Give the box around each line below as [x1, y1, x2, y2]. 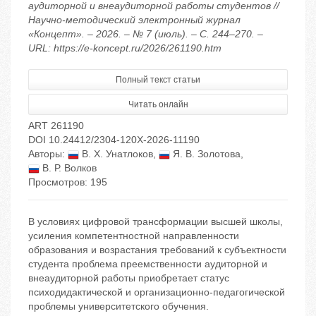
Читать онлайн [128, 99, 188, 110]
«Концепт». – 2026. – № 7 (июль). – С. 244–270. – [28, 28, 263, 40]
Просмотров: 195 [28, 176, 107, 188]
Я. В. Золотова [170, 148, 241, 160]
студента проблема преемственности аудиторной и [28, 258, 267, 270]
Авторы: [28, 148, 68, 160]
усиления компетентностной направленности [28, 230, 239, 242]
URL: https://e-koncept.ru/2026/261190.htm [28, 42, 221, 54]
